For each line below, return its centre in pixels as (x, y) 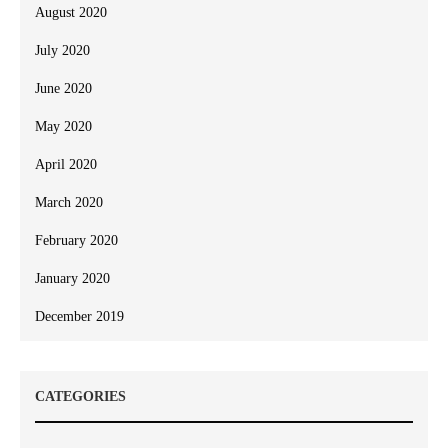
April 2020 (66, 165)
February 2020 (76, 241)
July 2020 (62, 51)
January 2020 (72, 279)
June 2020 (63, 89)
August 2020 (71, 13)
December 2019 (79, 317)
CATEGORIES (80, 397)
